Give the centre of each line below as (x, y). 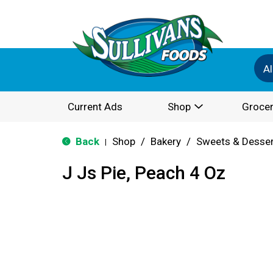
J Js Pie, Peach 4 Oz (144, 173)
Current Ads (95, 107)
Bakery (166, 141)
